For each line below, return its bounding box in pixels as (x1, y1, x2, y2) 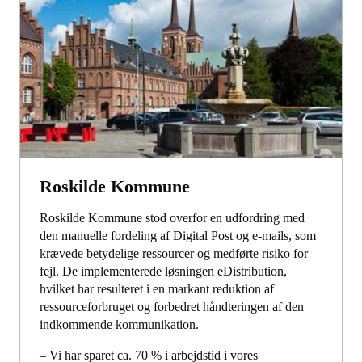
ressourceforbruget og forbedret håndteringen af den (40, 300, 304, 314)
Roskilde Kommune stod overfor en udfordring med (40, 211, 305, 225)
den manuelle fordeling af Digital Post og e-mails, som (40, 229, 316, 243)
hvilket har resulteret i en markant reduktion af (40, 282, 274, 297)
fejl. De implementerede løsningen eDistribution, (40, 264, 287, 279)
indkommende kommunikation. (40, 318, 199, 332)
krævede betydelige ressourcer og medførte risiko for (40, 246, 308, 261)
